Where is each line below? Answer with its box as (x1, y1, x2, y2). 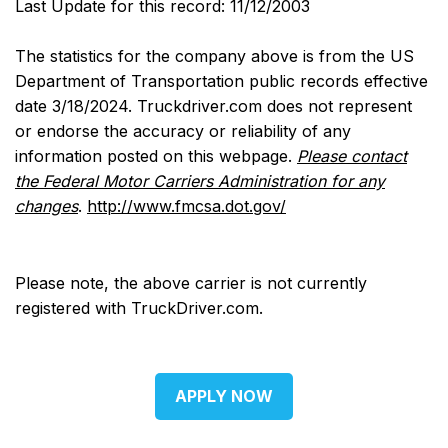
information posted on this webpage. (15, 145, 297, 166)
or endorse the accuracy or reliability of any (15, 120, 351, 141)
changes (15, 195, 78, 216)
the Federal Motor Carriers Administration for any (15, 170, 385, 191)
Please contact (297, 145, 407, 166)
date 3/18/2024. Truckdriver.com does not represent (15, 95, 412, 116)
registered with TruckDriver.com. (15, 298, 263, 318)
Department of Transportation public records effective (15, 70, 428, 91)
